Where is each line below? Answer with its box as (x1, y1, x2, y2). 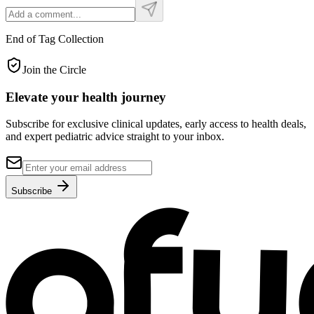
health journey (82, 89, 166, 104)
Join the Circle (22, 63, 86, 76)
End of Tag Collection (6, 32, 104, 45)
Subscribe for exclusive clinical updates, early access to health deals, (6, 118, 306, 130)
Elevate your (6, 89, 82, 104)
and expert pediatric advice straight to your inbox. (6, 130, 224, 143)
